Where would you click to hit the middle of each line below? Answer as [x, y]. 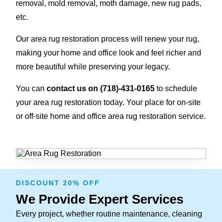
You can [31, 88]
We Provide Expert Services [100, 199]
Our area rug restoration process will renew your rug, [108, 39]
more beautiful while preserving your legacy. [93, 66]
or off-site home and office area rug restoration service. [111, 116]
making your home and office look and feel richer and [109, 53]
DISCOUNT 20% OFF [58, 183]
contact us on [73, 88]
